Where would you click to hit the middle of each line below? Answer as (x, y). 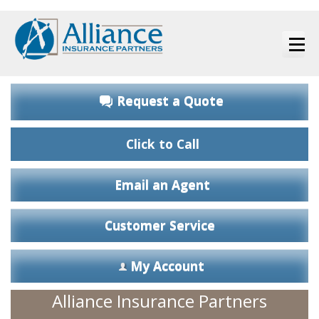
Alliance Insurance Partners (159, 301)
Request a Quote (170, 100)
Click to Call (162, 144)
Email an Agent (162, 184)
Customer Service (159, 225)
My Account (167, 266)
